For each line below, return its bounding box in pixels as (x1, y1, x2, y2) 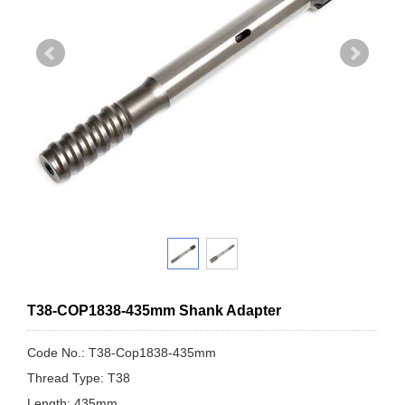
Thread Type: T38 (27, 371, 130, 385)
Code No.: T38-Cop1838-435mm (27, 345, 216, 360)
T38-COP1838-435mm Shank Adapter (27, 303, 281, 318)
